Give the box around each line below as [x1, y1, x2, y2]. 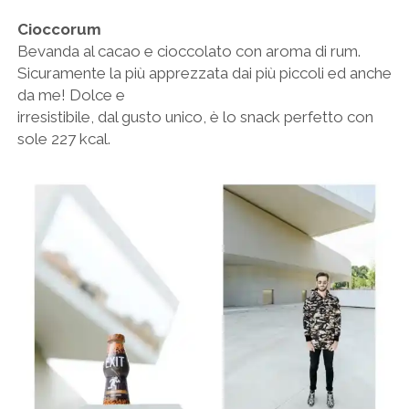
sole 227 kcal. [16, 130, 110, 149]
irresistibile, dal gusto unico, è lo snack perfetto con [16, 108, 373, 127]
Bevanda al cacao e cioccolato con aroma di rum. [16, 42, 361, 61]
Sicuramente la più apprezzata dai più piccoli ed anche [16, 64, 392, 83]
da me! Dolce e [16, 86, 125, 105]
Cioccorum [16, 20, 101, 39]
